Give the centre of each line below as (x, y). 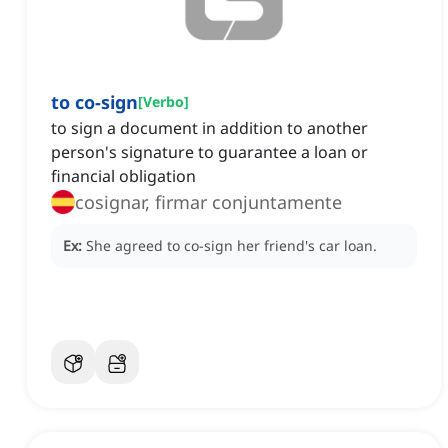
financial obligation (123, 176)
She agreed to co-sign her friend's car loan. (231, 246)
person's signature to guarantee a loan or (209, 152)
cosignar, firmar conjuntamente (208, 202)
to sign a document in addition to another (209, 128)
